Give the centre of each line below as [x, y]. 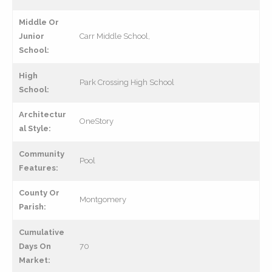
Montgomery [103, 199]
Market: [35, 260]
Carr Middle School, [115, 36]
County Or [39, 193]
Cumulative [42, 232]
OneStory [97, 121]
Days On [35, 246]
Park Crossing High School [127, 82]
